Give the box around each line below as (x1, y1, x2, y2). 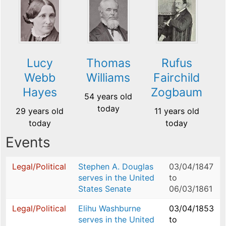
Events (6, 134, 50, 151)
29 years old (16, 106, 64, 117)
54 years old (84, 91, 133, 102)
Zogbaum (151, 85, 203, 100)
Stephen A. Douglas (78, 161, 153, 172)
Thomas (86, 56, 131, 71)
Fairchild (153, 71, 200, 85)
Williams (86, 71, 131, 85)
